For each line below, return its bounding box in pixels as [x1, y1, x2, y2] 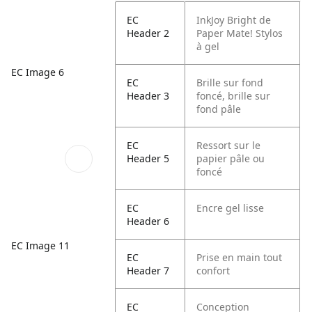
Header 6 [127, 214, 170, 228]
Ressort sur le [196, 139, 261, 152]
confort [196, 264, 231, 277]
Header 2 [127, 26, 170, 40]
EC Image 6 [11, 65, 64, 79]
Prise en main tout [196, 251, 283, 264]
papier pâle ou [196, 152, 265, 165]
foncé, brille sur [196, 89, 271, 102]
